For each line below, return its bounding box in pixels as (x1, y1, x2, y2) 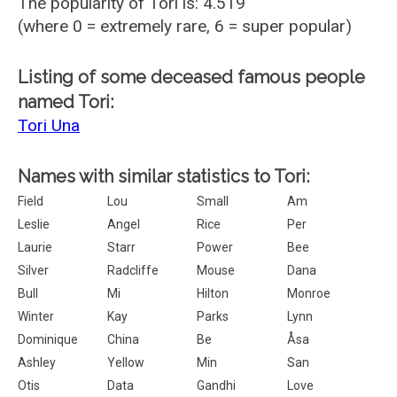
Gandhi (197, 378, 237, 393)
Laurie (18, 240, 52, 254)
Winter (18, 309, 54, 323)
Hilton (197, 286, 230, 300)
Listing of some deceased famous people (18, 66, 365, 88)
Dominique (18, 332, 78, 346)
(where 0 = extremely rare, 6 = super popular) (18, 16, 352, 36)
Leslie (18, 217, 50, 231)
